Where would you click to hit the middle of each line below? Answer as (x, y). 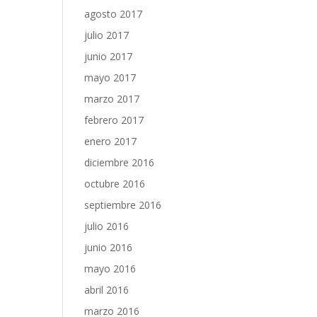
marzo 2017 (112, 99)
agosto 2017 (114, 14)
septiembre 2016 (123, 205)
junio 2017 (109, 56)
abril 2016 (107, 290)
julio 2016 (107, 226)
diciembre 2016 (120, 162)
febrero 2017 (114, 120)
